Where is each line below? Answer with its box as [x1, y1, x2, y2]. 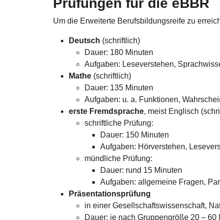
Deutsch [69, 36, 100, 45]
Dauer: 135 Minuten [84, 83, 153, 92]
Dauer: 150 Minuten [100, 130, 169, 139]
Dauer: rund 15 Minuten [100, 165, 182, 174]
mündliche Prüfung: [84, 154, 152, 163]
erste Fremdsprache [69, 107, 144, 115]
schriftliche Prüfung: [84, 118, 153, 127]
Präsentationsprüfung [69, 189, 151, 198]
